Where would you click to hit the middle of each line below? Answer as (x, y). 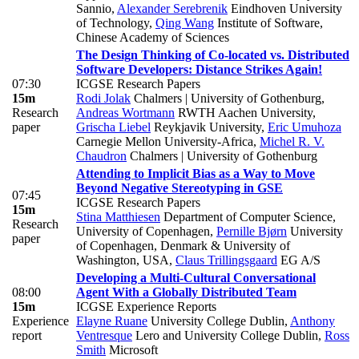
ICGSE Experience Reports (146, 306)
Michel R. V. (292, 141)
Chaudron (101, 155)
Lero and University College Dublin (225, 335)
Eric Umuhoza (305, 127)
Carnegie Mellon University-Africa (165, 141)
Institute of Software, (268, 22)
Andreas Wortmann (125, 112)
